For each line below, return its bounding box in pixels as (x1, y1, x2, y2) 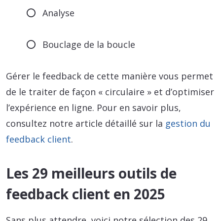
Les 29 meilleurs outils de (6, 164, 177, 183)
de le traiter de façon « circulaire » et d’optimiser (6, 86, 214, 98)
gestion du (165, 117, 211, 130)
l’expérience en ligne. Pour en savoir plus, (6, 102, 181, 114)
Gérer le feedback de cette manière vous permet (6, 70, 213, 82)
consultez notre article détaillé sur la (6, 117, 165, 130)
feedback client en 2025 (6, 184, 165, 204)
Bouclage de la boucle (42, 38, 136, 51)
